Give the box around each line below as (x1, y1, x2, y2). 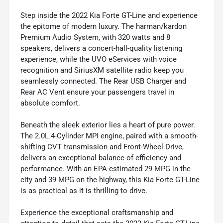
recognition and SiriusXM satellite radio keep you (20, 65, 184, 75)
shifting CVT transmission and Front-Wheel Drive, (20, 142, 184, 151)
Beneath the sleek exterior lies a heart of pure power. (20, 120, 195, 129)
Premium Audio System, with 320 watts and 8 (20, 32, 170, 42)
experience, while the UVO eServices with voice (20, 54, 177, 64)
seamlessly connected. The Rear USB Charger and (20, 76, 186, 86)
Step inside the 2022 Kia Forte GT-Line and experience (20, 10, 198, 20)
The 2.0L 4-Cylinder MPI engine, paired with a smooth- (20, 131, 198, 140)
